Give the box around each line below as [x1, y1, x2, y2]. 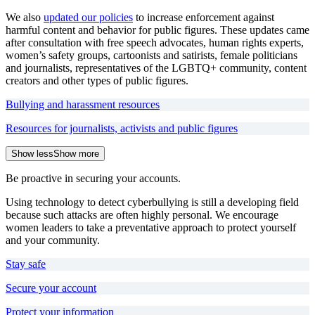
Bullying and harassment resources [6, 98, 160, 110]
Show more [53, 148, 99, 159]
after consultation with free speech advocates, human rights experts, [6, 37, 304, 49]
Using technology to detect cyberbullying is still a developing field [6, 196, 299, 208]
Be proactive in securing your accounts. [6, 172, 181, 184]
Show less [11, 148, 53, 159]
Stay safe [6, 258, 46, 270]
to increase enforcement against [133, 11, 274, 23]
